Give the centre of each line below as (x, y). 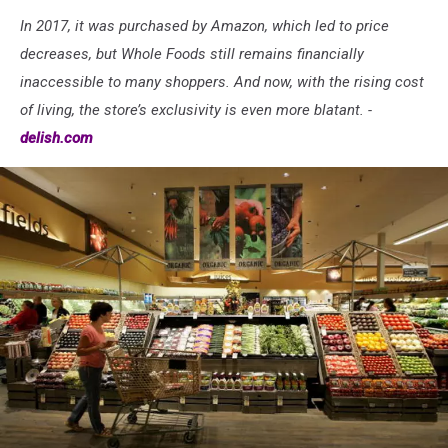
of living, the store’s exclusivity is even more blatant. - (196, 109)
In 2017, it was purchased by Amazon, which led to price (204, 25)
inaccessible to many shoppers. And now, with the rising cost (222, 81)
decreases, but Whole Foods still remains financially (192, 53)
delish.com (56, 137)
